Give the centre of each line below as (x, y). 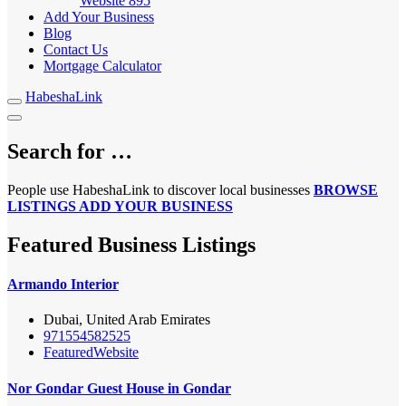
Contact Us (76, 49)
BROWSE (346, 189)
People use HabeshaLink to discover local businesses (160, 189)
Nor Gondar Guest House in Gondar (119, 388)
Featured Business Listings (131, 244)
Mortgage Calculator (102, 66)
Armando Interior (63, 284)
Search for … (70, 151)
